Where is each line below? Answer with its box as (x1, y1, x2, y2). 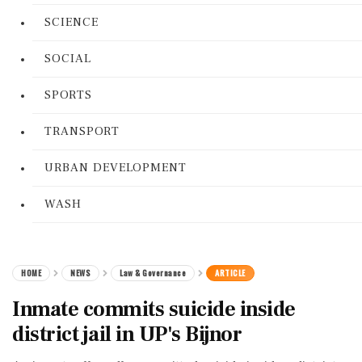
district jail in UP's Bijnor (12, 321, 242, 348)
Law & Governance (120, 267, 186, 279)
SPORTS (44, 87, 92, 103)
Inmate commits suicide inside (12, 296, 296, 323)
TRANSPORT (44, 124, 120, 139)
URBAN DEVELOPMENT (44, 160, 187, 175)
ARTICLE (215, 267, 246, 279)
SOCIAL (44, 51, 91, 66)
